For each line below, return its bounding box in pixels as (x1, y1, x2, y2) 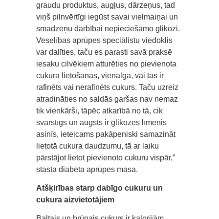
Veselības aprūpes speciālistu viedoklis (36, 36, 173, 44)
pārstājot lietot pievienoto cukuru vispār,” (36, 153, 175, 162)
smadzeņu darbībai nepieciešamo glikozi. (36, 24, 180, 33)
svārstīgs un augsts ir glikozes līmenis (36, 118, 167, 127)
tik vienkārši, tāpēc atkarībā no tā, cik (36, 106, 163, 115)
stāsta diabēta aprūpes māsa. (36, 165, 138, 174)
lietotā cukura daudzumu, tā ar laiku (36, 141, 159, 150)
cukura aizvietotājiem (36, 195, 114, 204)
